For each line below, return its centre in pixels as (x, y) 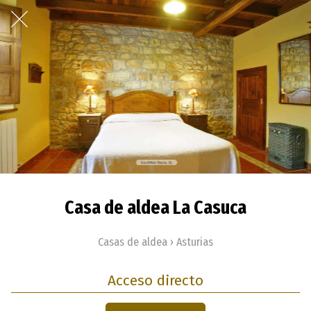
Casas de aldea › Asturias (155, 242)
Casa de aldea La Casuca (155, 207)
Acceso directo (155, 280)
